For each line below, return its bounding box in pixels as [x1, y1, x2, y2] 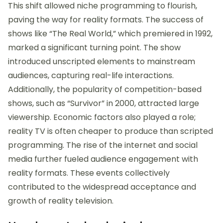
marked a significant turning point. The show [8, 42, 181, 54]
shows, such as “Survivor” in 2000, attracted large [8, 98, 199, 110]
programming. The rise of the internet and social [8, 139, 198, 151]
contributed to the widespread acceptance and [8, 181, 196, 193]
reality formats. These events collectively [8, 167, 170, 179]
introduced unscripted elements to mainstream [8, 56, 195, 68]
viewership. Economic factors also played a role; [8, 111, 196, 123]
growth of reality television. [8, 195, 113, 207]
